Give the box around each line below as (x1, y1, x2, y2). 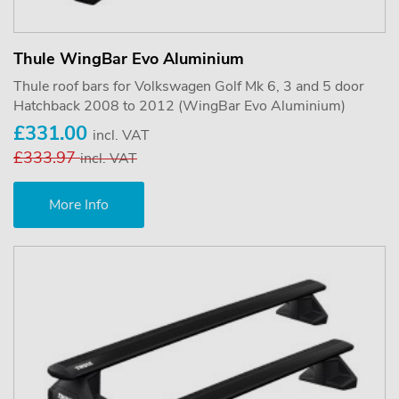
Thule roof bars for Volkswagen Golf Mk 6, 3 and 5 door (13, 77, 364, 97)
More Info (49, 195, 109, 216)
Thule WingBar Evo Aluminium (13, 48, 244, 70)
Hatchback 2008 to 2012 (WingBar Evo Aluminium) (13, 96, 346, 117)
